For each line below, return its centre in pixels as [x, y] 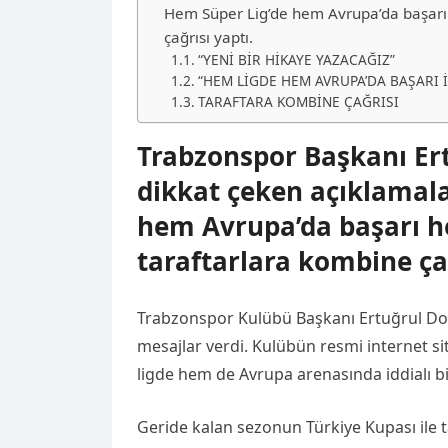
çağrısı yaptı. [209, 37]
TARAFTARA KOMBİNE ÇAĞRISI [298, 101]
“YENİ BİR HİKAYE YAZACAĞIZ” [296, 59]
